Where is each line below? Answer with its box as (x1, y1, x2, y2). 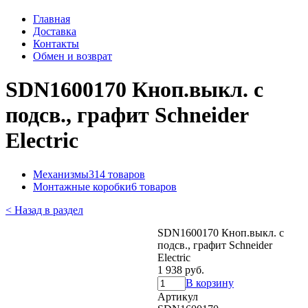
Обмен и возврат (33, 50, 112, 62)
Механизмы (33, 168, 89, 180)
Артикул (157, 290, 198, 302)
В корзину (186, 276, 234, 289)
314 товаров (89, 168, 145, 180)
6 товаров (131, 180, 177, 192)
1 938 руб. (157, 263, 204, 276)
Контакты (33, 38, 79, 49)
